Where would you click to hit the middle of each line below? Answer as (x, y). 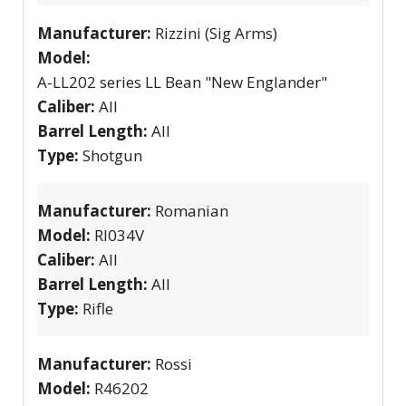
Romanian (192, 210)
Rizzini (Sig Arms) (216, 33)
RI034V (119, 235)
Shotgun (112, 155)
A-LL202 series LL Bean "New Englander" (182, 82)
